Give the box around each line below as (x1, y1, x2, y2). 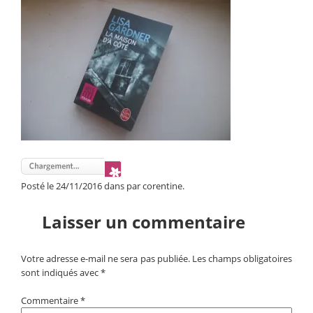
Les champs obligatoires (191, 252, 293, 265)
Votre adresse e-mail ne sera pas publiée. (21, 252, 190, 265)
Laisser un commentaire (42, 210, 245, 233)
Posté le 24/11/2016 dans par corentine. (21, 180, 184, 192)
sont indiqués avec (21, 266, 101, 279)
